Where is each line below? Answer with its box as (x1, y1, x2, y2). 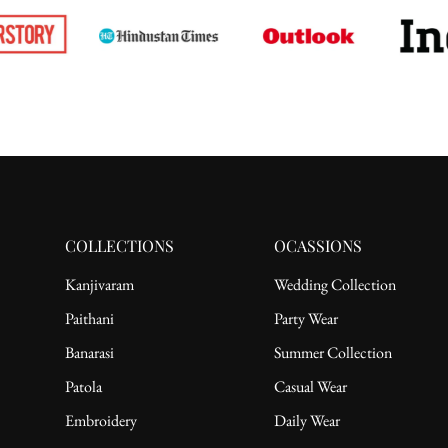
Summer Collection (274, 341, 392, 363)
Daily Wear (274, 409, 340, 431)
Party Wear (274, 307, 338, 329)
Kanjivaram (65, 273, 134, 295)
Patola (65, 375, 102, 397)
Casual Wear (274, 375, 347, 397)
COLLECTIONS (65, 234, 174, 256)
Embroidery (65, 409, 137, 431)
